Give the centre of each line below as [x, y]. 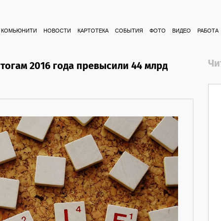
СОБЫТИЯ [129, 31]
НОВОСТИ [57, 31]
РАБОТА [208, 31]
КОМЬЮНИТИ [19, 31]
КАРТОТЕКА [93, 31]
